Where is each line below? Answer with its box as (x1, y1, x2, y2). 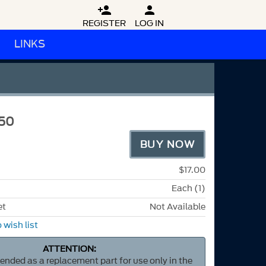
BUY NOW (140, 137, 195, 151)
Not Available (150, 200, 205, 213)
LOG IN (135, 17, 164, 30)
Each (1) (172, 182, 205, 195)
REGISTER (83, 17, 126, 30)
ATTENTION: (43, 243, 97, 256)
